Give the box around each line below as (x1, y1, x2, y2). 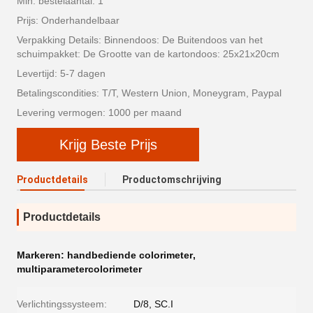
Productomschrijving (122, 174, 221, 185)
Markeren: (17, 249, 67, 261)
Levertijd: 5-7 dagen (17, 68, 105, 79)
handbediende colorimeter (67, 249, 193, 261)
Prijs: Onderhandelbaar (17, 15, 119, 26)
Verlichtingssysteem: (17, 298, 107, 310)
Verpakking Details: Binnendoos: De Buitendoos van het (17, 34, 263, 45)
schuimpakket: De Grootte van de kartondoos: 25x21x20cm (17, 48, 279, 59)
